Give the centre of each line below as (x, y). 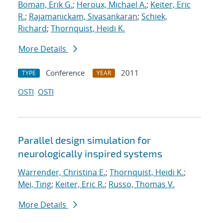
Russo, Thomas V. (142, 184)
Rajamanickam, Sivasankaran (83, 17)
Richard (32, 29)
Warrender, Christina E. (62, 172)
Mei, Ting (35, 184)
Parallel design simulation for (84, 140)
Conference (65, 73)
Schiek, (154, 17)
